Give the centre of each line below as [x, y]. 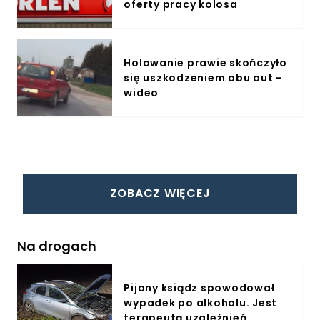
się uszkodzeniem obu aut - [203, 77]
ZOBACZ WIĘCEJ [160, 193]
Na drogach [57, 246]
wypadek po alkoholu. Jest [201, 302]
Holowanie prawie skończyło [205, 62]
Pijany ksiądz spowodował [199, 287]
